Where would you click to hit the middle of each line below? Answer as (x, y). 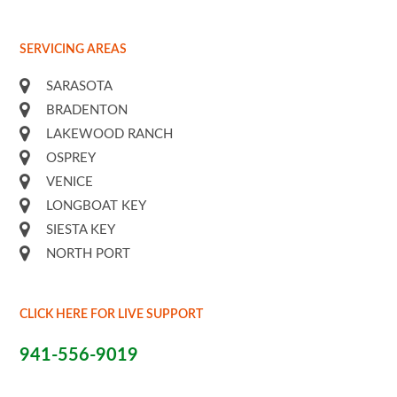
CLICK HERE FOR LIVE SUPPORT (112, 315)
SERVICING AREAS (74, 50)
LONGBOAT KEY (97, 206)
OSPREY (71, 158)
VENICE (70, 182)
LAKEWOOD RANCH (110, 134)
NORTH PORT (89, 254)
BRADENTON (87, 110)
